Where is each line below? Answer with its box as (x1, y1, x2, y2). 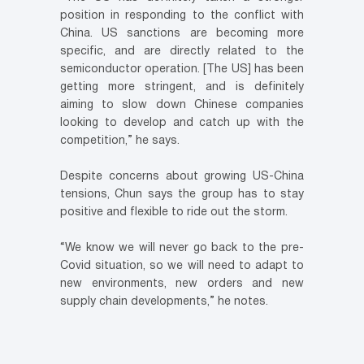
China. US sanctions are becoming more (60, 28, 304, 40)
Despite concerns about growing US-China (60, 171, 304, 183)
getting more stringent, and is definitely (60, 82, 304, 93)
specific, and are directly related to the (60, 46, 304, 58)
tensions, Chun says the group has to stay (60, 189, 304, 201)
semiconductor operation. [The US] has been (60, 64, 304, 76)
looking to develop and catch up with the (60, 118, 304, 129)
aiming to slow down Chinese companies (60, 100, 304, 111)
